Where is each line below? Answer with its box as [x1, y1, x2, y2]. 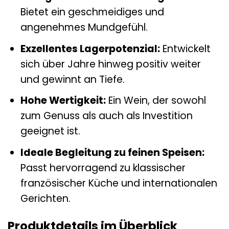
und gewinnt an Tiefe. [20, 72, 125, 86]
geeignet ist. [20, 124, 80, 139]
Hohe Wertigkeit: [20, 94, 106, 108]
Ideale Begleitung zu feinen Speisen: [20, 145, 204, 159]
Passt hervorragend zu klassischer [20, 161, 186, 175]
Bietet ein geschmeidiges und [20, 5, 164, 19]
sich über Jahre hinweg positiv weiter [20, 57, 201, 71]
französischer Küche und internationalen [20, 176, 217, 190]
